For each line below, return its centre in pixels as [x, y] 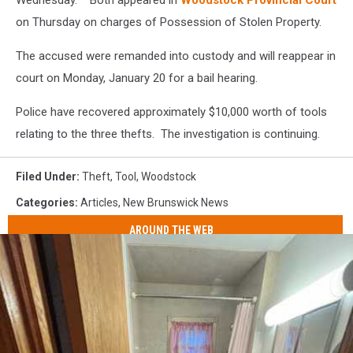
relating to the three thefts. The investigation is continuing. [168, 134]
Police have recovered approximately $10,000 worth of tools [171, 112]
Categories [45, 203]
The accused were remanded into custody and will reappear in [176, 56]
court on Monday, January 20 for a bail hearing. [137, 78]
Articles [99, 203]
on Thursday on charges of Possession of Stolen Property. [169, 22]
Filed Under [46, 177]
